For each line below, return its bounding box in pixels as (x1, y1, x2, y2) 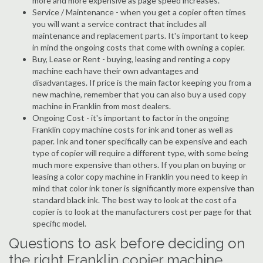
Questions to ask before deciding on (9, 235, 245, 252)
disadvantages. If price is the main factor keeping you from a (32, 77, 251, 87)
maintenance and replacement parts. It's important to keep (32, 31, 248, 41)
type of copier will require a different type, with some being (32, 148, 248, 158)
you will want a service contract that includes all (32, 19, 207, 29)
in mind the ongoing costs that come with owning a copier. (32, 42, 245, 52)
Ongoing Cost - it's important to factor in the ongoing (32, 113, 229, 123)
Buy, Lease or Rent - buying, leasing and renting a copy (32, 54, 230, 64)
